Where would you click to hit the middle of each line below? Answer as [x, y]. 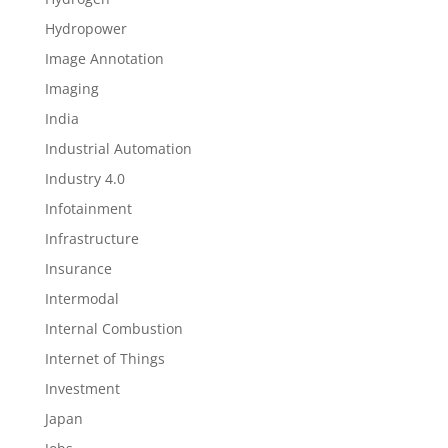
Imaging [71, 88]
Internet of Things [104, 358]
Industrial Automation [118, 148]
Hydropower [85, 28]
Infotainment [88, 208]
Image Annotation [104, 58]
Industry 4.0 [84, 178]
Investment [82, 388]
